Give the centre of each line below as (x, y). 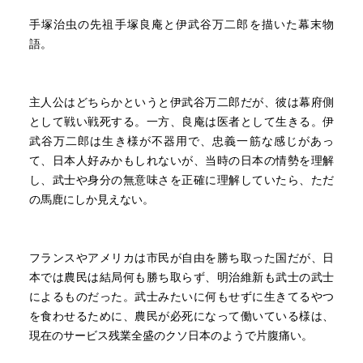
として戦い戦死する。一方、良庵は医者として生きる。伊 (181, 122)
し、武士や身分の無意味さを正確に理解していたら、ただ (181, 180)
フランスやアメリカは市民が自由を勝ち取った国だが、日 (181, 258)
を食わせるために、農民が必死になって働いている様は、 (181, 316)
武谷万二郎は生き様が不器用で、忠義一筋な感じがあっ (181, 141)
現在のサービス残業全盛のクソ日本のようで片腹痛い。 (171, 335)
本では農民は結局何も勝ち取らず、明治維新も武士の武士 (181, 277)
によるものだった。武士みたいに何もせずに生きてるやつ (181, 297)
